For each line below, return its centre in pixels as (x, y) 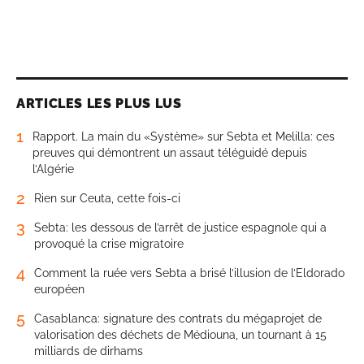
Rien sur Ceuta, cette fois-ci (107, 199)
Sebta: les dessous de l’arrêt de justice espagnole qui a (180, 228)
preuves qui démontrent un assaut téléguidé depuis (170, 153)
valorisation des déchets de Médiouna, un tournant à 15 (180, 335)
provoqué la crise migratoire (109, 244)
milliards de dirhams (89, 351)
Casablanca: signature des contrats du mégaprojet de (178, 319)
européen (59, 290)
